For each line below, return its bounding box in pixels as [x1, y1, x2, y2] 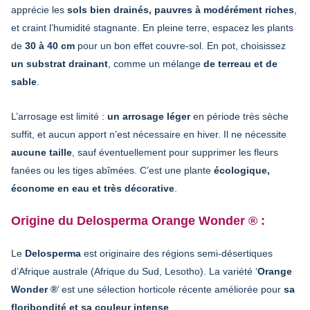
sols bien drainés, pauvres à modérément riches [67, 3, 294, 15]
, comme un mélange [108, 57, 203, 69]
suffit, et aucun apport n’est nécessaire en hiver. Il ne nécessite [11, 128, 286, 140]
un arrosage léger [107, 110, 190, 122]
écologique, [214, 164, 270, 176]
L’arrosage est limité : [11, 110, 107, 122]
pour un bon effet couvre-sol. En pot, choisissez [75, 39, 286, 51]
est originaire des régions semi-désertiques [81, 247, 273, 259]
